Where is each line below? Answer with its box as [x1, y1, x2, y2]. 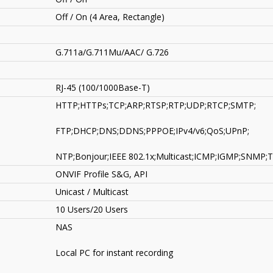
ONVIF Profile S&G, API [55, 168, 147, 180]
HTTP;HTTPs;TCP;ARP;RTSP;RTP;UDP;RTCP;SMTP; [55, 99, 256, 112]
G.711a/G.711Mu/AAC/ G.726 [55, 46, 169, 58]
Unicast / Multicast [55, 186, 129, 198]
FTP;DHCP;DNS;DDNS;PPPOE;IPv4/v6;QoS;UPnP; [55, 125, 249, 137]
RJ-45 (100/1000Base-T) [55, 82, 150, 94]
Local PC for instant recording [55, 247, 173, 259]
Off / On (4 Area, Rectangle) [55, 11, 165, 23]
